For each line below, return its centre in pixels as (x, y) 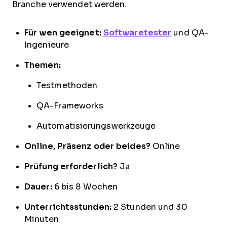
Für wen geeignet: (63, 32)
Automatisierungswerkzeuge (96, 126)
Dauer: (38, 186)
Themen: (43, 65)
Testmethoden (67, 85)
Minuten (42, 219)
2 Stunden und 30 (149, 207)
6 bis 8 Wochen (85, 186)
